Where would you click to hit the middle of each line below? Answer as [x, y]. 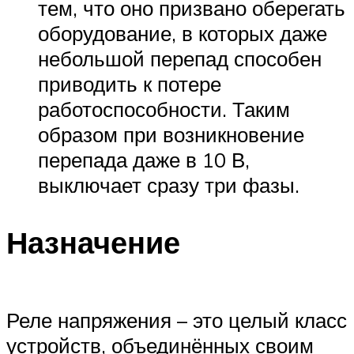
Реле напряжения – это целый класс [177, 320]
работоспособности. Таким [164, 109]
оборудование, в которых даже [183, 34]
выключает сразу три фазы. [169, 185]
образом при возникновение [171, 135]
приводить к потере [130, 84]
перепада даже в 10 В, [144, 160]
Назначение [93, 243]
